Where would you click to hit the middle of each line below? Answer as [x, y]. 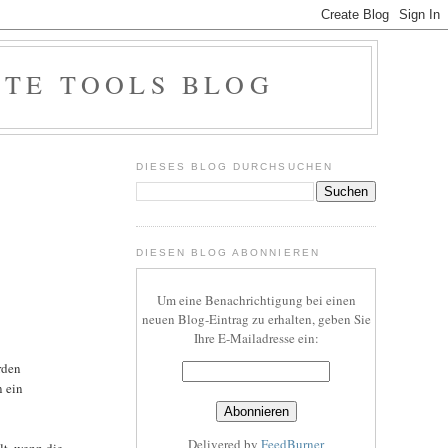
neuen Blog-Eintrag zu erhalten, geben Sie [256, 318]
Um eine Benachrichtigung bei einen [256, 299]
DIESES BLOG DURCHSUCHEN [234, 166]
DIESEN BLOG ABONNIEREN [228, 253]
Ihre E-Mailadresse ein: [256, 337]
